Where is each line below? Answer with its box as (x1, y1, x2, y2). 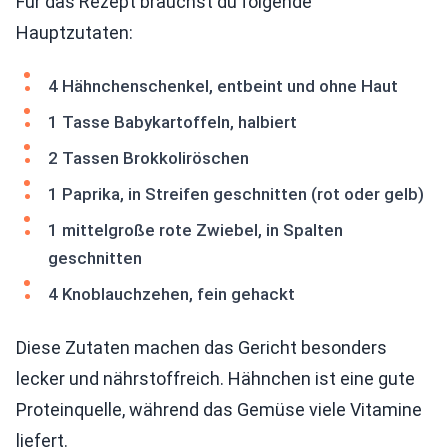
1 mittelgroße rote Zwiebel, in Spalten (48, 220, 343, 241)
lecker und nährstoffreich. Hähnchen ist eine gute (16, 368, 415, 390)
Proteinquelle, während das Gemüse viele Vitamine (16, 399, 422, 421)
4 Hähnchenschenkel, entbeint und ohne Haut (48, 76, 398, 97)
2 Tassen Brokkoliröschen (48, 148, 249, 169)
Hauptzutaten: (16, 22, 133, 44)
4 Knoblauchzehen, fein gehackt (48, 284, 295, 305)
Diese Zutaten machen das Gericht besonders (16, 337, 387, 359)
